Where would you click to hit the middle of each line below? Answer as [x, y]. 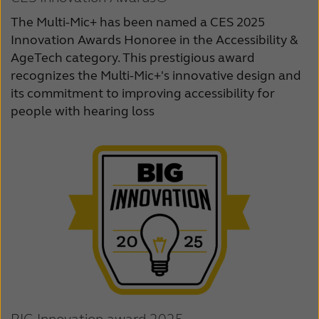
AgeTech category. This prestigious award [133, 57]
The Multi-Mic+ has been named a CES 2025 [138, 22]
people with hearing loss [83, 111]
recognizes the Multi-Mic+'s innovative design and [156, 75]
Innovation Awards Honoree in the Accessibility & [155, 40]
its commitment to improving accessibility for [143, 93]
